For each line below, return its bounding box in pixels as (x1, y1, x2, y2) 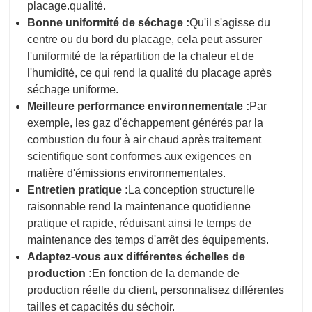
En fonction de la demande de (92, 267, 240, 280)
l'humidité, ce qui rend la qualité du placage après (27, 67, 272, 79)
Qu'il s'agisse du (189, 17, 270, 29)
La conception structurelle (128, 184, 255, 196)
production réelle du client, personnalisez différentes (27, 284, 284, 297)
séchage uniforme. (27, 84, 118, 96)
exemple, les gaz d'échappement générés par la (27, 117, 263, 130)
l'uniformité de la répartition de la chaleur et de (27, 50, 254, 63)
